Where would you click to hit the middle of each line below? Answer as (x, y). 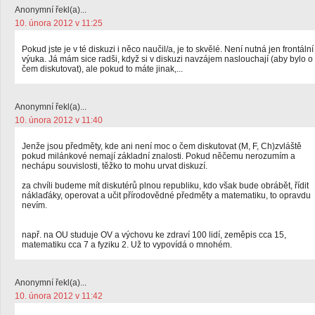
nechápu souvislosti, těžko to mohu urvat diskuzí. (115, 166)
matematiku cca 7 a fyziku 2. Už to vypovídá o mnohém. (127, 245)
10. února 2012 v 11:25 (59, 23)
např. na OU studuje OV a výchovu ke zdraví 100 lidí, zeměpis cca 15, (154, 235)
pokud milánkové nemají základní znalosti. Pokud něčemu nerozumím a (159, 156)
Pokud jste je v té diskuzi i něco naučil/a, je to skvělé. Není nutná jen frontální (168, 49)
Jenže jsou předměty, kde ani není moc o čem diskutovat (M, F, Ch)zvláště (162, 146)
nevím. (34, 205)
